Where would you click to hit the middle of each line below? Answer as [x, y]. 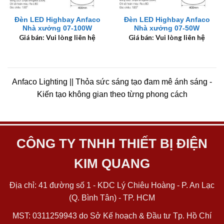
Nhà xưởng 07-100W [57, 28]
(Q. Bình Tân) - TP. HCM [112, 197]
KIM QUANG [112, 163]
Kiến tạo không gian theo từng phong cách [112, 94]
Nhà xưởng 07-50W [167, 28]
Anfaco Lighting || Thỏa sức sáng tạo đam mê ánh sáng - [112, 82]
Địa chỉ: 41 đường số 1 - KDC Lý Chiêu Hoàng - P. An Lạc [112, 185]
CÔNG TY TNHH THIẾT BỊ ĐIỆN [112, 143]
